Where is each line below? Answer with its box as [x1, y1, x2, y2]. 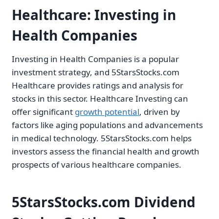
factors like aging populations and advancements [12, 119, 203, 131]
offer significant [12, 106, 75, 118]
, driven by [139, 106, 180, 118]
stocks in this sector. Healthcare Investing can [12, 93, 188, 105]
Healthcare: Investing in [12, 5, 176, 24]
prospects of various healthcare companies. [12, 159, 181, 171]
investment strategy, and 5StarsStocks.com [12, 66, 179, 78]
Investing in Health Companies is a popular [12, 53, 179, 65]
